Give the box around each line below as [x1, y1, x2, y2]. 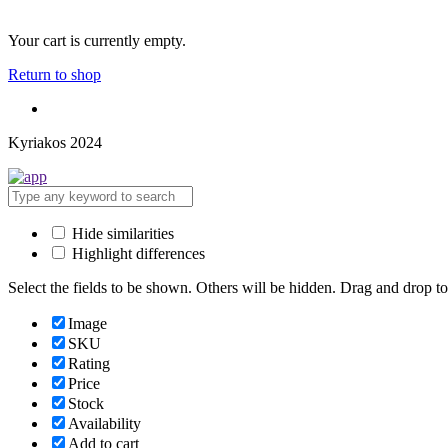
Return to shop [8, 66, 101, 83]
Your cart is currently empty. [8, 32, 186, 49]
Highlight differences [68, 245, 205, 262]
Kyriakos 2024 [8, 134, 102, 151]
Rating [68, 355, 110, 372]
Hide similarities [68, 225, 174, 242]
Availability [68, 415, 141, 432]
